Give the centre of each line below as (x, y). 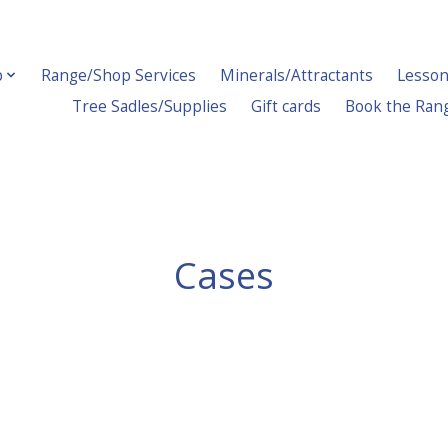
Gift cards (286, 106)
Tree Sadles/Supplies (150, 106)
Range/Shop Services (119, 75)
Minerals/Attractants (297, 75)
